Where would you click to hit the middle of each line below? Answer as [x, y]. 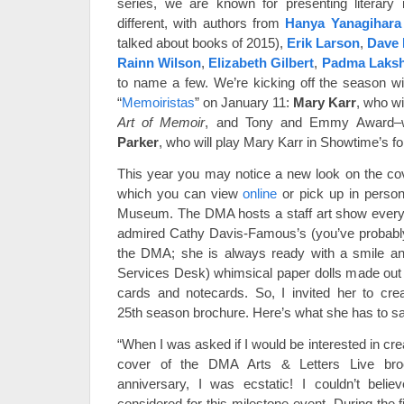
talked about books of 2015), [202, 43]
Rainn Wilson [160, 63]
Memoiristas [158, 102]
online [260, 193]
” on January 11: [244, 102]
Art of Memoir [161, 122]
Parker [138, 142]
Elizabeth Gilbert [262, 63]
